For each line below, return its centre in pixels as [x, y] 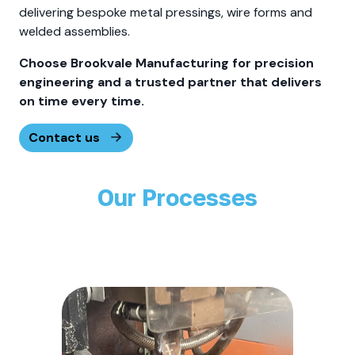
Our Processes [177, 198]
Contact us [64, 138]
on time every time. [82, 101]
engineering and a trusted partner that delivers [170, 82]
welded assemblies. [74, 32]
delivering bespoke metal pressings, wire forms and [166, 13]
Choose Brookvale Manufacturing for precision [166, 63]
